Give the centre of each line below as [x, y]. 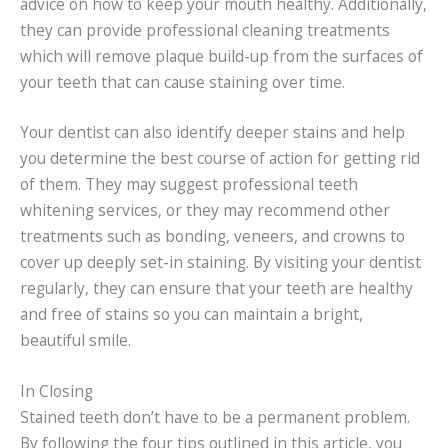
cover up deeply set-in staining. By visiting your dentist [220, 262]
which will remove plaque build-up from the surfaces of [221, 55]
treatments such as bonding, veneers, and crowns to [212, 236]
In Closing [56, 391]
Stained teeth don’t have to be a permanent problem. [215, 417]
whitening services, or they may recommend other [205, 210]
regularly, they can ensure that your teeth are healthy [216, 288]
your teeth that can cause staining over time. [182, 81]
